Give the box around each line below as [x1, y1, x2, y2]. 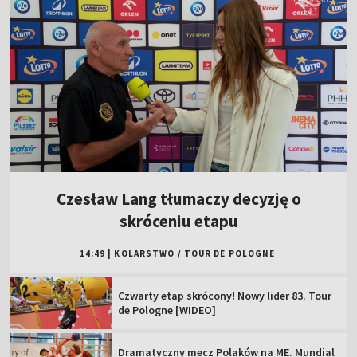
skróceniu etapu [119, 210, 238, 233]
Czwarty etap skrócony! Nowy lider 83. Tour [118, 288, 332, 304]
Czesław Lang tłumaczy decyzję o [56, 188, 301, 210]
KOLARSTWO [114, 248, 175, 260]
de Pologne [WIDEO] [118, 303, 217, 318]
